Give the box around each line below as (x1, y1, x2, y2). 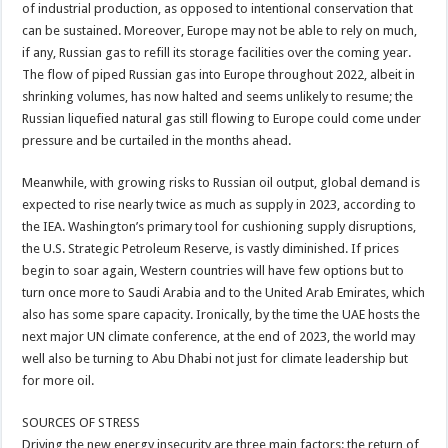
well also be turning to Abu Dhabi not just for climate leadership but (22, 350, 409, 366)
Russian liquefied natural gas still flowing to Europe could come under (22, 110, 422, 126)
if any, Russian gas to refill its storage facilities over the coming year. (22, 44, 412, 60)
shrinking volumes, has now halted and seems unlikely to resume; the (22, 88, 414, 104)
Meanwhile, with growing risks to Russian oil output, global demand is (22, 174, 421, 190)
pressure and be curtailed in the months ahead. (22, 132, 292, 148)
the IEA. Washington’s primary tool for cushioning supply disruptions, (22, 218, 417, 234)
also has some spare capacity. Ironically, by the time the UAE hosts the (22, 306, 421, 322)
